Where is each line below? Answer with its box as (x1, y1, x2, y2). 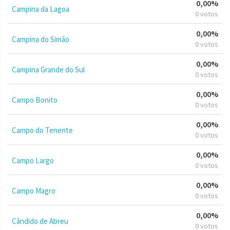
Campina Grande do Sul (12, 64, 85, 74)
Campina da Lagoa (12, 4, 69, 14)
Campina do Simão (12, 34, 69, 44)
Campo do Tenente (12, 125, 73, 135)
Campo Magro (12, 185, 55, 196)
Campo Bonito (12, 94, 57, 105)
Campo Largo (12, 155, 54, 165)
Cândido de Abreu (12, 216, 68, 226)
